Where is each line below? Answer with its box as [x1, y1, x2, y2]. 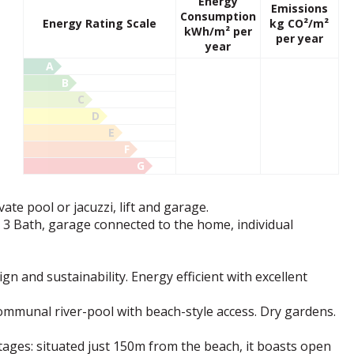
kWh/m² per [183, 24, 252, 39]
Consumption [179, 9, 256, 24]
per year [275, 31, 323, 46]
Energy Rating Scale [42, 16, 156, 31]
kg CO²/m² [269, 16, 330, 31]
